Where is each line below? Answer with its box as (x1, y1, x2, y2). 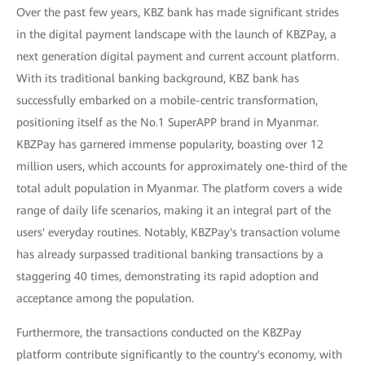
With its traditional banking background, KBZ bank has (16, 72, 299, 86)
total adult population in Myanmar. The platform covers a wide (16, 182, 342, 196)
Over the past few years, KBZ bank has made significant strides (16, 6, 339, 20)
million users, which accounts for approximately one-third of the (16, 160, 347, 174)
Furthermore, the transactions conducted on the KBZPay (16, 326, 301, 340)
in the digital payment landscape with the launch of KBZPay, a (16, 28, 336, 42)
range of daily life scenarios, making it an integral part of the (16, 204, 331, 218)
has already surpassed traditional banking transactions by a (16, 248, 323, 262)
